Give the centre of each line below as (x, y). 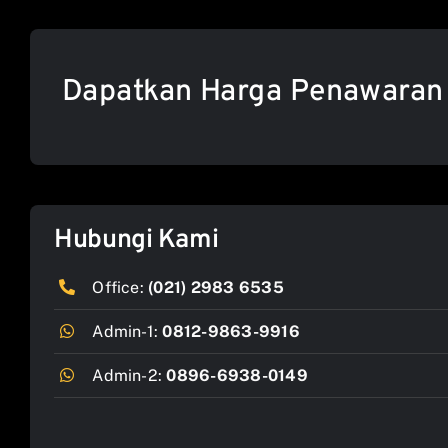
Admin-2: (129, 375)
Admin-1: (127, 331)
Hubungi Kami (136, 240)
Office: (120, 287)
